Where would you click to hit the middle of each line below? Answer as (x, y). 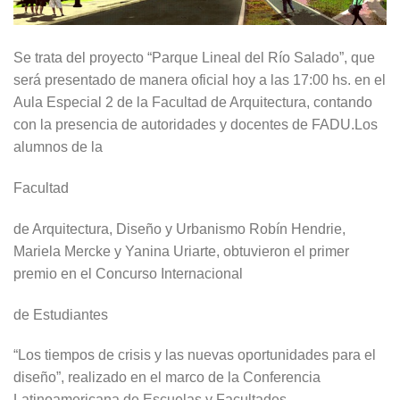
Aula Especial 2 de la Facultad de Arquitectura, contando (193, 103)
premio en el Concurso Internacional (128, 273)
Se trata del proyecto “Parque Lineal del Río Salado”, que (194, 58)
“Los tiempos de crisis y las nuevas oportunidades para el (195, 355)
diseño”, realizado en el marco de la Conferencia (167, 378)
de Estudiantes (61, 314)
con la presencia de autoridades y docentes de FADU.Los (196, 125)
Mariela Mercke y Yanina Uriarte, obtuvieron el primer (181, 251)
